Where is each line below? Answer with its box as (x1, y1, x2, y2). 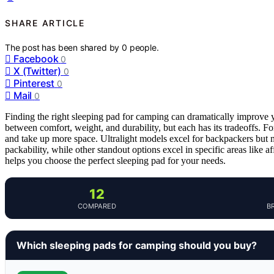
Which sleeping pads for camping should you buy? (17, 239, 257, 252)
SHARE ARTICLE (5, 17, 85, 28)
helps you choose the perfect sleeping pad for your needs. (5, 155, 226, 166)
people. (129, 42, 159, 53)
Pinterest (13, 77, 55, 90)
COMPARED (77, 202, 116, 211)
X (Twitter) (13, 65, 61, 78)
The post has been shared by (5, 42, 122, 53)
